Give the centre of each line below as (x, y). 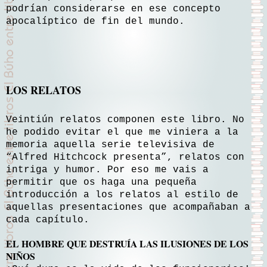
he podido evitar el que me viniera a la (122, 132)
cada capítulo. (48, 220)
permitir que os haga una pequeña (101, 182)
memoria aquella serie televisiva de (110, 145)
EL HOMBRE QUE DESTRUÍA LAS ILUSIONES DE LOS (127, 243)
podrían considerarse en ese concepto (113, 9)
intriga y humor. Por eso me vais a (107, 170)
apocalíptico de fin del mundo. (95, 22)
